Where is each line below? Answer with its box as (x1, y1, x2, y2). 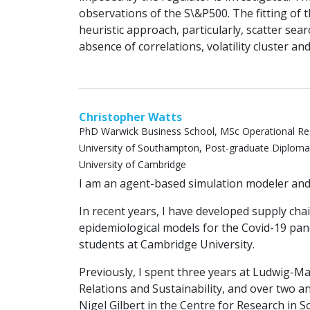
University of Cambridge (79, 158, 186, 172)
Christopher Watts (79, 109, 182, 125)
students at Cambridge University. (79, 237, 255, 253)
